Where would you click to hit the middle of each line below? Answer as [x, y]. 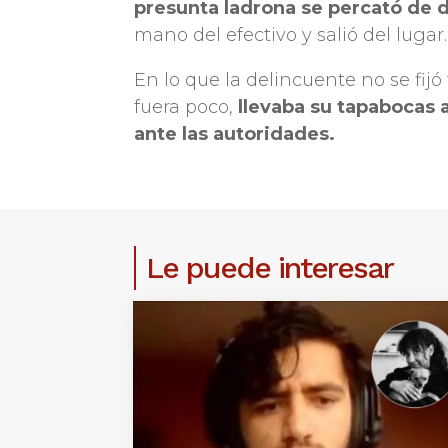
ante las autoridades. [235, 134]
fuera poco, [186, 107]
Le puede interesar [270, 268]
